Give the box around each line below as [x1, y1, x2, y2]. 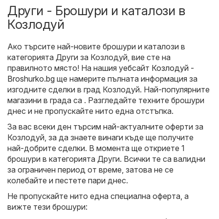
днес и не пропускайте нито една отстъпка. [7, 106, 174, 116]
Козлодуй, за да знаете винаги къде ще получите [7, 132, 194, 142]
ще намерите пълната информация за [55, 73, 197, 84]
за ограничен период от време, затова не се [7, 164, 174, 175]
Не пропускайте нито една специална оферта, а [7, 191, 189, 201]
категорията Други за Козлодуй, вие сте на [7, 52, 171, 62]
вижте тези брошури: [7, 201, 88, 212]
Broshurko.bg [7, 73, 55, 84]
